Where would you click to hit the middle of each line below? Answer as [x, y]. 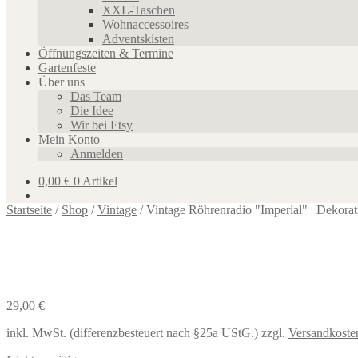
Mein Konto [69, 139]
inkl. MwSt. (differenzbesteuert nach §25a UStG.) [132, 333]
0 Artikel [95, 181]
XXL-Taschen [139, 10]
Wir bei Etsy [101, 125]
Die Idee [92, 111]
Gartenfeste [67, 68]
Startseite [29, 210]
